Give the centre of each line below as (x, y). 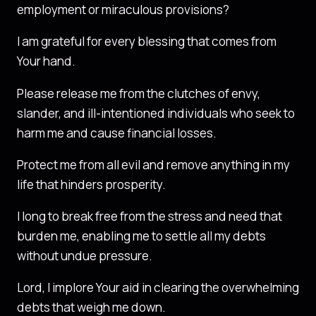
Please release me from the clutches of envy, (139, 93)
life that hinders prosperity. (91, 184)
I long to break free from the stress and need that (150, 217)
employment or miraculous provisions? (123, 10)
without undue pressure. (85, 256)
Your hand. (46, 61)
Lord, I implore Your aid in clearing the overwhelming (158, 288)
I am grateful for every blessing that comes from (147, 42)
